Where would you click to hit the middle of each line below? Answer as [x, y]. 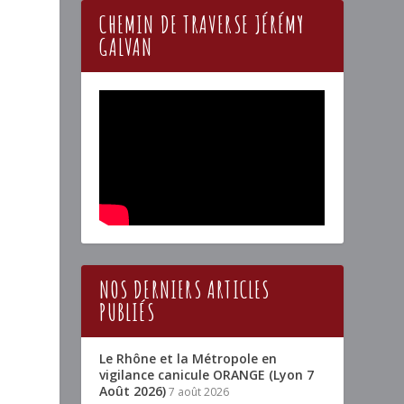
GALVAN [126, 47]
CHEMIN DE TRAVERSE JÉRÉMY [202, 25]
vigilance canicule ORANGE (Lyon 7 [207, 375]
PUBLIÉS [127, 312]
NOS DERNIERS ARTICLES [185, 290]
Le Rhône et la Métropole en [188, 359]
